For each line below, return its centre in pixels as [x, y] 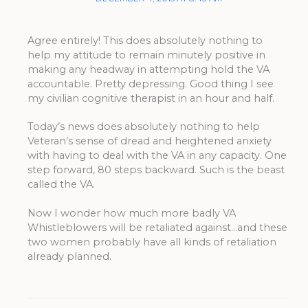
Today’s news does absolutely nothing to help [143, 127]
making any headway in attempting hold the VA [148, 69]
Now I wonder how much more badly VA [131, 213]
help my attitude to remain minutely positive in [146, 55]
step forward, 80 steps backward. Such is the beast [156, 170]
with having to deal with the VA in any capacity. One [157, 156]
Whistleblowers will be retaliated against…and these [157, 227]
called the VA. [61, 185]
